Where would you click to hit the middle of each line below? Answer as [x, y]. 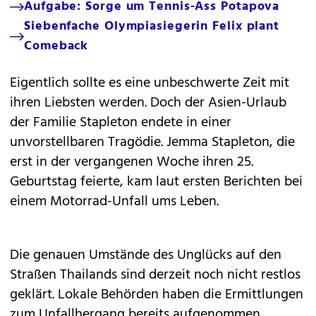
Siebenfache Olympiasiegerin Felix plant [152, 26]
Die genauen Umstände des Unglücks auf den [146, 255]
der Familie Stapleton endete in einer [121, 123]
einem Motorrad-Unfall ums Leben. [114, 202]
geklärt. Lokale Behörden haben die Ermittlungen [157, 295]
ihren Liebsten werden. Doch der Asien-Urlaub [148, 103]
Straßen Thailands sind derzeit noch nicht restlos [155, 275]
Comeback [56, 46]
